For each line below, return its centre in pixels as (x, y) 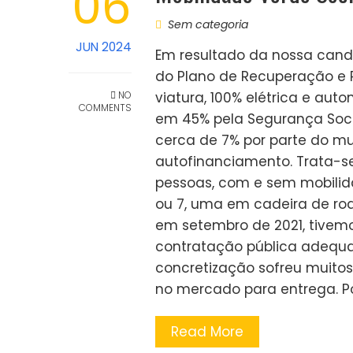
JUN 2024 (104, 47)
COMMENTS (105, 108)
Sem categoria (208, 24)
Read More (207, 332)
